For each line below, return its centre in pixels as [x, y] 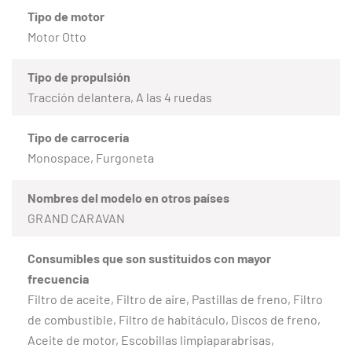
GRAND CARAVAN [76, 218]
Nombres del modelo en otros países [128, 197]
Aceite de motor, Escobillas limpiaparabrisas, [151, 339]
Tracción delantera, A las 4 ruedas [120, 97]
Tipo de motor [66, 16]
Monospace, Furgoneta [91, 157]
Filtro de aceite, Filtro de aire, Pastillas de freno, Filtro [175, 299]
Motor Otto [57, 36]
